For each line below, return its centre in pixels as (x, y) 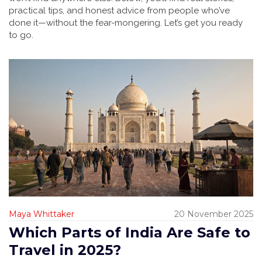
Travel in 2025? (65, 250)
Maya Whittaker (42, 214)
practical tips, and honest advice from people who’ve (119, 11)
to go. (21, 35)
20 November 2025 (214, 214)
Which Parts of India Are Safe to (130, 233)
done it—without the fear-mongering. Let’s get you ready (126, 23)
